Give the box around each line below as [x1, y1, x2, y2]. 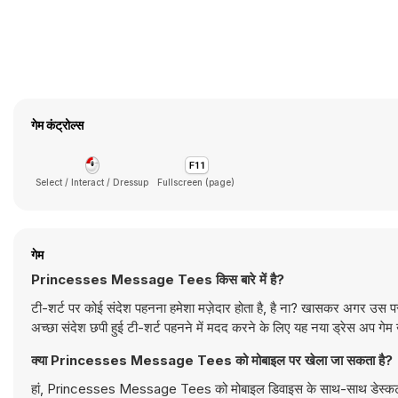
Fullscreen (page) [157, 177, 235, 187]
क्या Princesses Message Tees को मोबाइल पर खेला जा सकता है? [31, 352, 393, 369]
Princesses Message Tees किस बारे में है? [31, 271, 284, 288]
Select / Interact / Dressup [36, 177, 148, 187]
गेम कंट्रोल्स [31, 117, 84, 132]
